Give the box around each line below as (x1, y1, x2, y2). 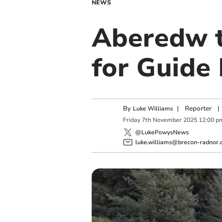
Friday (122, 116, 140, 124)
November (152, 116, 182, 124)
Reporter (184, 104, 212, 113)
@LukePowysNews (135, 128, 189, 136)
